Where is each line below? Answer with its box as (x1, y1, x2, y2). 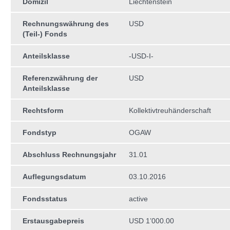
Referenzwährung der (23, 74, 98, 82)
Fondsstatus (23, 195, 67, 203)
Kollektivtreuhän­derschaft (129, 106, 211, 114)
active (129, 195, 148, 203)
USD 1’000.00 (129, 217, 174, 225)
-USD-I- (129, 52, 154, 60)
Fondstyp (23, 128, 56, 137)
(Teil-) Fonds (23, 30, 67, 38)
